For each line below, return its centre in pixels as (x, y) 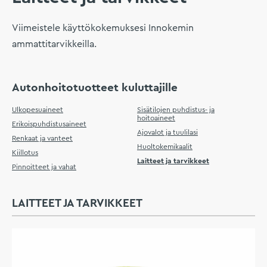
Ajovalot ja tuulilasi (167, 133)
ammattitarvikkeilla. (54, 44)
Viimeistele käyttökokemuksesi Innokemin (103, 28)
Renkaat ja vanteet (42, 139)
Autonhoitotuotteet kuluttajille (95, 88)
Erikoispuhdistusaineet (49, 124)
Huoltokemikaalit (165, 147)
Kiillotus (25, 153)
